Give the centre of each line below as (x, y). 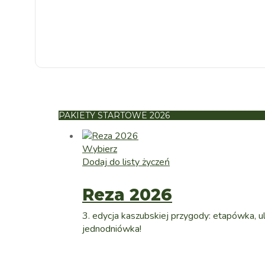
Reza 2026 (127, 194)
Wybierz (100, 149)
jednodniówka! (112, 229)
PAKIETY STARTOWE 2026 (114, 115)
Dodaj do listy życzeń (126, 162)
